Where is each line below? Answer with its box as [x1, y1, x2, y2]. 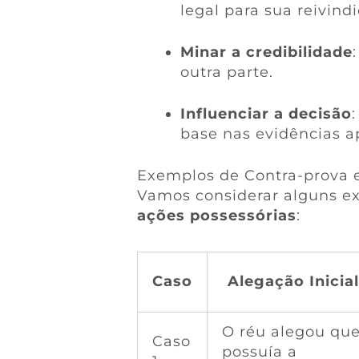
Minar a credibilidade [179, 43, 353, 62]
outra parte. [179, 63, 273, 82]
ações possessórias [136, 207, 296, 225]
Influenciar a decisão [179, 105, 352, 123]
